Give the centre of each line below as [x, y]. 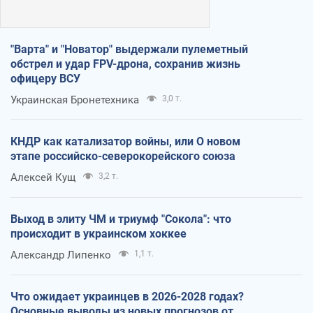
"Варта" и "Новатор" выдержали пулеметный [129, 49]
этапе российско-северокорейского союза [123, 156]
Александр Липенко [61, 255]
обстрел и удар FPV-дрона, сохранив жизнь [125, 64]
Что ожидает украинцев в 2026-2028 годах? [127, 296]
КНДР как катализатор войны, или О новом [125, 141]
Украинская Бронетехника [75, 100]
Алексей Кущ [43, 177]
